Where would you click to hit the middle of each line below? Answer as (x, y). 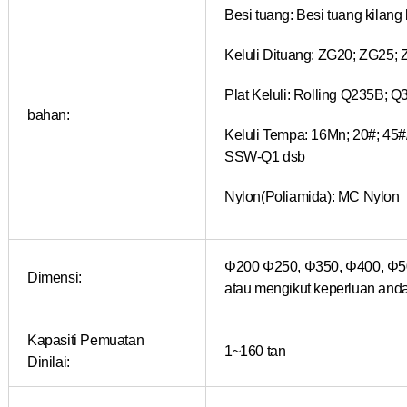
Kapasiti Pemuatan (86, 339)
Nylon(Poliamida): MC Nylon (312, 196)
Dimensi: (55, 277)
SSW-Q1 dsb (265, 156)
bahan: (49, 114)
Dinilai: (49, 361)
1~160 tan (255, 350)
